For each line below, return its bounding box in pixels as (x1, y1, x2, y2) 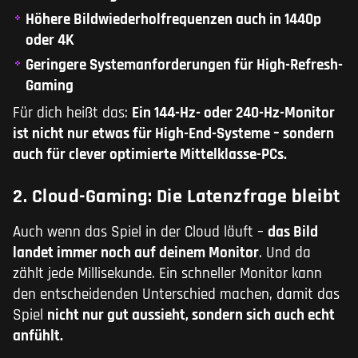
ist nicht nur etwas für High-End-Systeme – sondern (13, 123, 334, 144)
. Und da (259, 242, 311, 263)
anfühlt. (13, 325, 63, 346)
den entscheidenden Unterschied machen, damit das (13, 284, 340, 304)
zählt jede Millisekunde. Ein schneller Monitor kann (13, 263, 322, 284)
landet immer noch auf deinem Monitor (13, 242, 259, 263)
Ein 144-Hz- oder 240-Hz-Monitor (132, 102, 335, 123)
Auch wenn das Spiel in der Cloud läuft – (13, 221, 268, 242)
